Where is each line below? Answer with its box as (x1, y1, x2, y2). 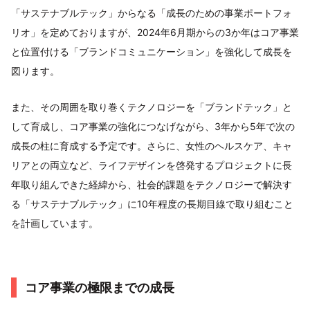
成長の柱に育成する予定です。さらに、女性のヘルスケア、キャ (11, 139, 292, 152)
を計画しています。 (11, 217, 98, 229)
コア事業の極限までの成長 (25, 280, 174, 295)
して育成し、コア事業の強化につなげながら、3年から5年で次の (11, 120, 295, 132)
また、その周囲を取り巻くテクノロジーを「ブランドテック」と (11, 100, 292, 113)
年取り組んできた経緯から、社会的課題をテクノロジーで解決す (11, 178, 292, 190)
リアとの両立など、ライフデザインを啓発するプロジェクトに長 (11, 158, 292, 171)
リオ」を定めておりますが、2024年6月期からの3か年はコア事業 (11, 26, 299, 38)
